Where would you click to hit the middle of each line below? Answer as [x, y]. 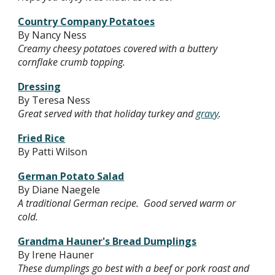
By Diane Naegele [59, 190]
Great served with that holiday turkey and [106, 114]
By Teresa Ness [54, 100]
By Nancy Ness [52, 35]
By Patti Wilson [53, 152]
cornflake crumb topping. [72, 62]
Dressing [40, 87]
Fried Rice [42, 138]
